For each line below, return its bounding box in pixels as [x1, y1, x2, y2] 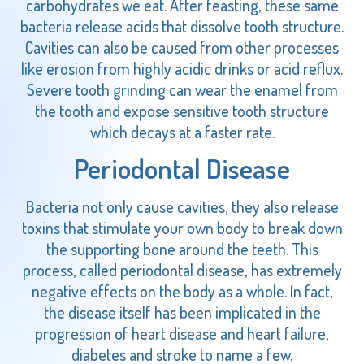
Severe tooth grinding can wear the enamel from [26, 78, 338, 100]
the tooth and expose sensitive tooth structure [35, 99, 329, 121]
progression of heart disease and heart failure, [35, 323, 329, 344]
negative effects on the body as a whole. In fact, [31, 280, 333, 302]
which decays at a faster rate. [89, 120, 275, 142]
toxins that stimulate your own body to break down [21, 217, 343, 239]
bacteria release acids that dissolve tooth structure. [20, 15, 344, 37]
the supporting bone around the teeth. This [45, 238, 318, 260]
